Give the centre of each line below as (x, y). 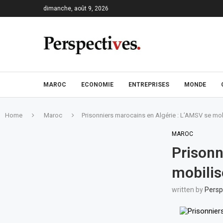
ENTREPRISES (149, 85)
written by (188, 190)
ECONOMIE (97, 85)
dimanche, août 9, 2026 (76, 8)
